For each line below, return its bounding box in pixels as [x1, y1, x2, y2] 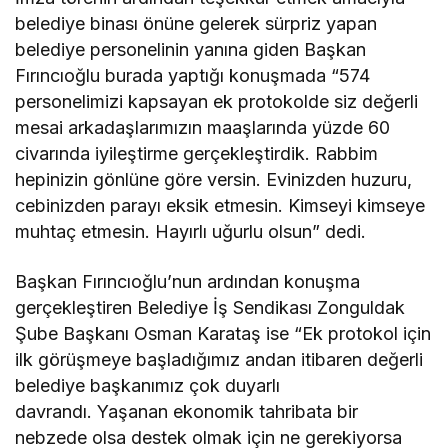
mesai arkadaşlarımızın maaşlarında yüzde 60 [15, 116, 391, 138]
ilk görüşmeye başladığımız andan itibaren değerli [15, 348, 424, 370]
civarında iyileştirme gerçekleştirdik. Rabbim [15, 142, 379, 164]
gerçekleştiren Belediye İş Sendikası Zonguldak [15, 296, 406, 318]
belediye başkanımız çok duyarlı [15, 374, 281, 396]
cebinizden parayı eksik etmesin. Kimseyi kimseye [15, 194, 426, 216]
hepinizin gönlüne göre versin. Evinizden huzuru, [15, 168, 413, 190]
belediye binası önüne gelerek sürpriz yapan [15, 12, 378, 34]
